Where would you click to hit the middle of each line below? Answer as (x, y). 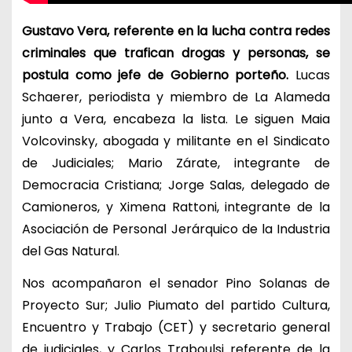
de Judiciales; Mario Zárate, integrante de (176, 163)
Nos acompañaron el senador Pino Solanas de (176, 284)
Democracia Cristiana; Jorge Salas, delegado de (176, 185)
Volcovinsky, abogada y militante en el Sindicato (176, 141)
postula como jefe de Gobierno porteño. (155, 75)
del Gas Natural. (70, 251)
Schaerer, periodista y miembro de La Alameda (176, 97)
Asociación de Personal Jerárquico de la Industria (176, 229)
